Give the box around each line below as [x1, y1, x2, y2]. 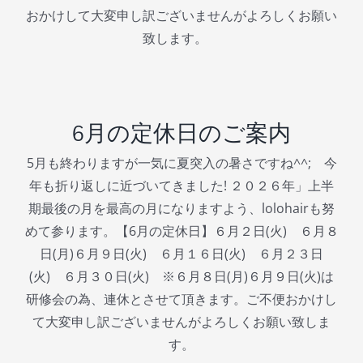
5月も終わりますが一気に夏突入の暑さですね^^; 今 [26, 154, 337, 173]
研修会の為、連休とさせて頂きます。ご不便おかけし [26, 290, 337, 309]
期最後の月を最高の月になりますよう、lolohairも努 [28, 199, 335, 218]
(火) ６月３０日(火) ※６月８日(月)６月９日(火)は [29, 267, 334, 286]
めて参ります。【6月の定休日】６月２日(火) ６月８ [24, 222, 339, 241]
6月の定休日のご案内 [72, 120, 291, 147]
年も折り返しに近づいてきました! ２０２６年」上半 [29, 177, 334, 195]
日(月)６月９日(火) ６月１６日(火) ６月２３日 [40, 245, 323, 263]
